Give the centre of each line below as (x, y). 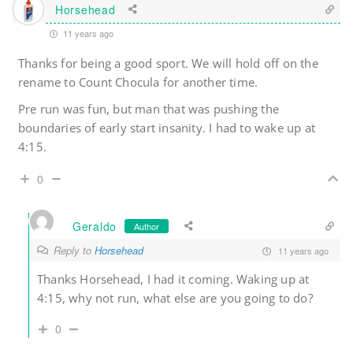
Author (146, 226)
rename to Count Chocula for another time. (138, 82)
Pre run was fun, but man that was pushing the (149, 109)
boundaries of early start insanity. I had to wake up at (167, 128)
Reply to (74, 251)
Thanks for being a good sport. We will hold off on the (168, 63)
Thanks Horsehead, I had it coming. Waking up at (173, 279)
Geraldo (95, 226)
